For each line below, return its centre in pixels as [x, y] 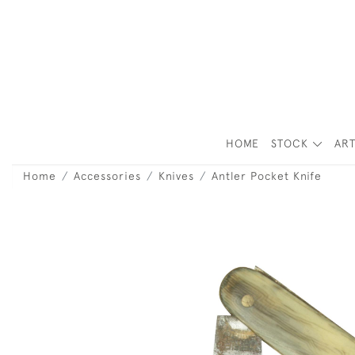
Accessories [107, 176]
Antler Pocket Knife [267, 176]
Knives [176, 176]
